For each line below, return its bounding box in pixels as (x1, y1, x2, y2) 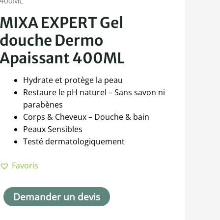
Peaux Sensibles (23, 124, 83, 135)
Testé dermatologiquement (23, 136, 125, 147)
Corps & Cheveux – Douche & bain (23, 111, 150, 123)
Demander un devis (13, 190, 101, 204)
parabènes (23, 99, 63, 110)
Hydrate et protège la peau (23, 75, 123, 86)
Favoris (12, 160, 39, 171)
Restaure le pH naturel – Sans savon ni (23, 87, 165, 98)
